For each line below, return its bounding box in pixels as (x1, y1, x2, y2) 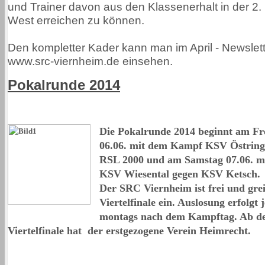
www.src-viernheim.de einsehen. (8, 54, 173, 67)
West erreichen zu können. (8, 14, 144, 27)
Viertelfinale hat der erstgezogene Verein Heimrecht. (8, 224, 251, 237)
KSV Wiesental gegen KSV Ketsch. (99, 167, 260, 180)
